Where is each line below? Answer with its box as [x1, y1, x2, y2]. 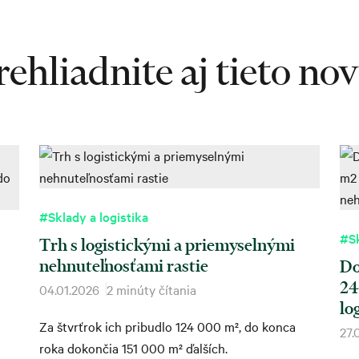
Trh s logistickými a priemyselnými [39, 233, 295, 255]
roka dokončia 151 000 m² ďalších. [39, 338, 228, 357]
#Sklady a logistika [39, 207, 148, 225]
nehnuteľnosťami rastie [39, 254, 208, 276]
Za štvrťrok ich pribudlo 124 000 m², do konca [39, 317, 296, 335]
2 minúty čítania [107, 280, 196, 298]
